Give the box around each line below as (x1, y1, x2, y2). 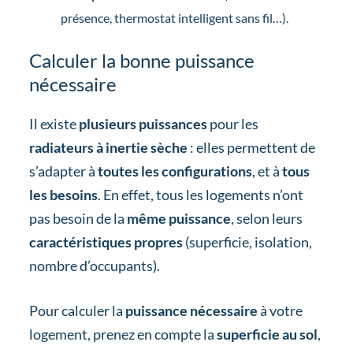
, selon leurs (230, 209, 303, 227)
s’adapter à (28, 162, 98, 180)
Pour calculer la (28, 301, 125, 319)
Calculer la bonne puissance (28, 48, 255, 72)
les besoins (28, 185, 98, 203)
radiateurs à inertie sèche (28, 138, 188, 156)
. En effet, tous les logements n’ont (97, 185, 303, 203)
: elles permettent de (187, 138, 315, 156)
